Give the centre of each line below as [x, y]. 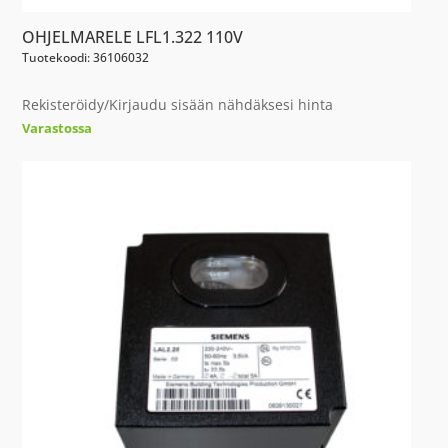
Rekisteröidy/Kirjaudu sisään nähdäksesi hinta [178, 104]
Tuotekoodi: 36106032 [86, 57]
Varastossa [57, 127]
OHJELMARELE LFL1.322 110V [133, 36]
